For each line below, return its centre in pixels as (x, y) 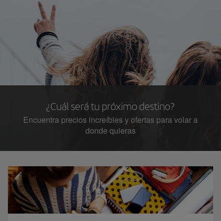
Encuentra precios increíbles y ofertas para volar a (110, 119)
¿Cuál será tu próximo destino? (110, 106)
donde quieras (110, 130)
